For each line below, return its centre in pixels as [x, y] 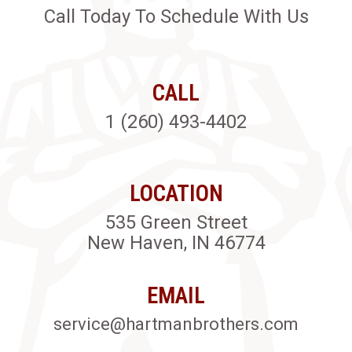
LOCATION [176, 193]
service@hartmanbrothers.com [176, 323]
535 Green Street [176, 222]
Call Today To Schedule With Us [176, 16]
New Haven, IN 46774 [176, 242]
